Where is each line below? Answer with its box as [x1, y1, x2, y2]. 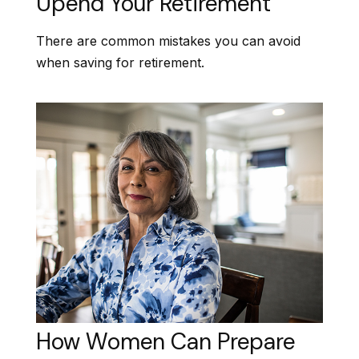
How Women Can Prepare [36, 326, 295, 357]
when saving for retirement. [36, 54, 204, 71]
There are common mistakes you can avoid [36, 33, 301, 50]
